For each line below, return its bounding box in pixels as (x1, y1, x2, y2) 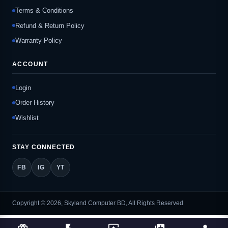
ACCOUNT (12, 61, 48, 68)
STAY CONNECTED (12, 143, 75, 151)
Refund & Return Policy (15, 21, 84, 30)
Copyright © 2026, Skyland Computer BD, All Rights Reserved (12, 199, 183, 207)
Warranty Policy (15, 37, 62, 45)
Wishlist (15, 113, 39, 122)
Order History (15, 99, 54, 107)
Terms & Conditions (15, 7, 73, 15)
